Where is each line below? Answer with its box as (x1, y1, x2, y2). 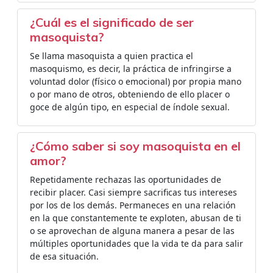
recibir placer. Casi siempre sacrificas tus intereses (30, 186, 237, 198)
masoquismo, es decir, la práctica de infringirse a (30, 63, 232, 74)
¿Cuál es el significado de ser (30, 15, 194, 30)
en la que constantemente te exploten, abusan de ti (30, 212, 241, 224)
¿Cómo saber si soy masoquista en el (30, 138, 241, 154)
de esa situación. (30, 250, 99, 262)
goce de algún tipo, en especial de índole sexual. (30, 101, 230, 113)
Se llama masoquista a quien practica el (30, 50, 193, 62)
